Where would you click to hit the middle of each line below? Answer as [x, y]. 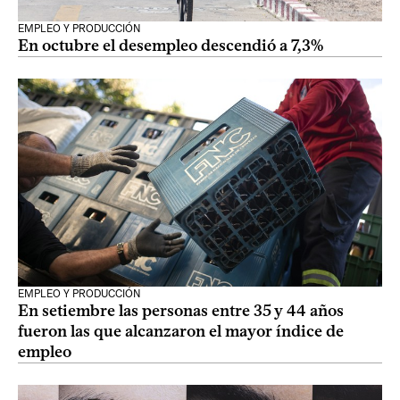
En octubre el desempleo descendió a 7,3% [171, 46]
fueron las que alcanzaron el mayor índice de [181, 331]
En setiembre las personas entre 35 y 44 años [181, 311]
